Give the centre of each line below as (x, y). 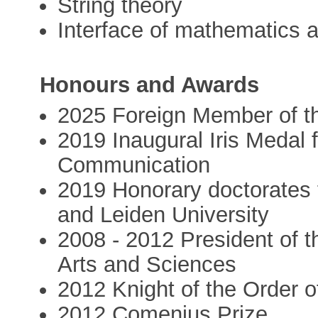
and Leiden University (164, 214)
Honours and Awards (150, 85)
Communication (134, 165)
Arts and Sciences (147, 264)
